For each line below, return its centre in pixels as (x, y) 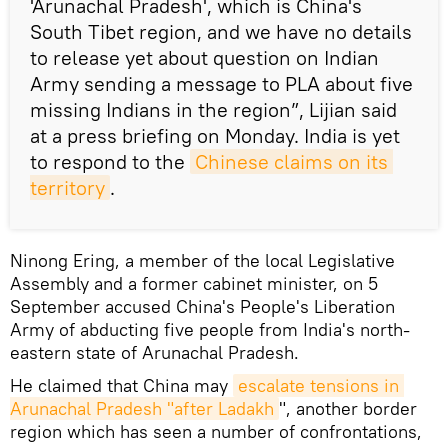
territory (67, 188)
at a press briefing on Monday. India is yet (215, 136)
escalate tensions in (318, 386)
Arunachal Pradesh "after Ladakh (142, 409)
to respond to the (110, 162)
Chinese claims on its (291, 162)
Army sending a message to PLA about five (221, 84)
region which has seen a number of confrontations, (216, 432)
